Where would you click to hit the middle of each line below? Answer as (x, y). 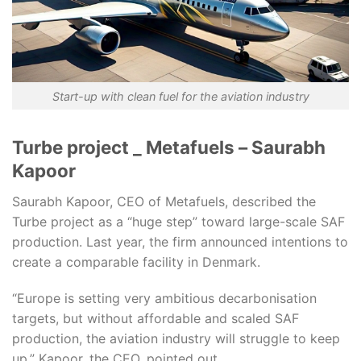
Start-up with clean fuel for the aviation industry (180, 96)
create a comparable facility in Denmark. (136, 261)
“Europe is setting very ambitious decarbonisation (164, 299)
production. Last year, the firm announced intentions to (180, 241)
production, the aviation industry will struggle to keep (176, 339)
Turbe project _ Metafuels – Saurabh (169, 147)
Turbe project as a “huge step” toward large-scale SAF (178, 221)
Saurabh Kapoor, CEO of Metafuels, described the (164, 201)
